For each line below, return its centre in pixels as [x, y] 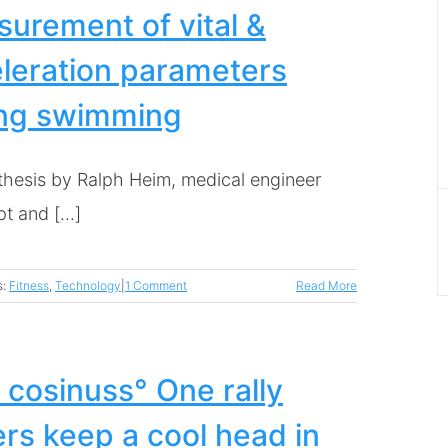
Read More [326, 285]
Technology [88, 285]
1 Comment [156, 285]
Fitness [29, 285]
